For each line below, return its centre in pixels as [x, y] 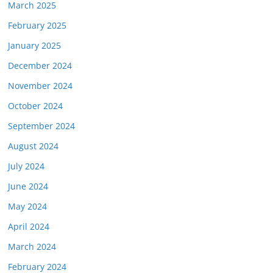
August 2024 [33, 146]
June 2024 [28, 186]
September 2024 [41, 126]
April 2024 [29, 226]
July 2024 [26, 166]
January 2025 [34, 45]
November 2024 [40, 86]
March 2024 [32, 246]
